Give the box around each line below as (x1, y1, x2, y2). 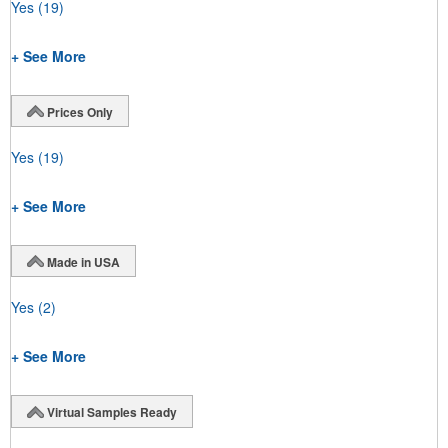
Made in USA (47, 252, 120, 271)
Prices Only (47, 102, 113, 121)
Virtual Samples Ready (47, 403, 177, 422)
